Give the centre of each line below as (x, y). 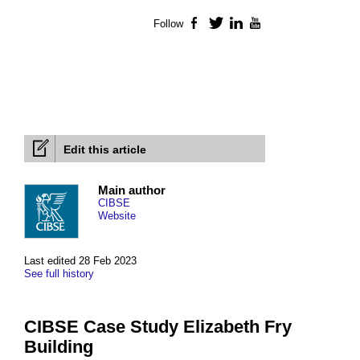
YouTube (285, 24)
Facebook (227, 24)
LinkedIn (265, 24)
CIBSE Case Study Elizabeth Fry (158, 327)
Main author (132, 190)
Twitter (240, 24)
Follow (168, 24)
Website (117, 216)
